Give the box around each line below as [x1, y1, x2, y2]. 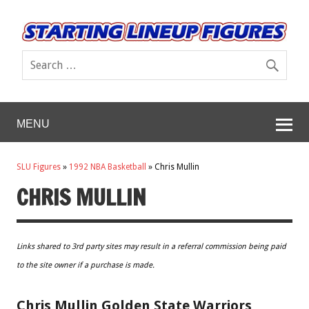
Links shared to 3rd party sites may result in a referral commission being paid [17, 241, 286, 251]
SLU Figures [17, 162, 61, 172]
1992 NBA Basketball [69, 162, 146, 172]
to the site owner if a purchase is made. [17, 260, 154, 270]
